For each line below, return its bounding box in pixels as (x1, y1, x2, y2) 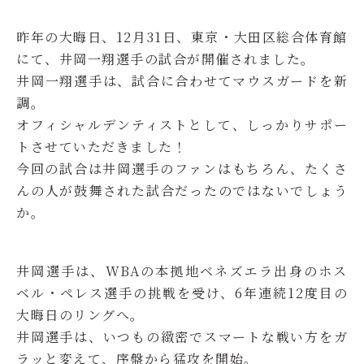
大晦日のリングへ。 (16, 305, 145, 324)
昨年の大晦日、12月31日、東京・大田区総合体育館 (16, 28, 348, 46)
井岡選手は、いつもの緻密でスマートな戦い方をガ (16, 327, 348, 346)
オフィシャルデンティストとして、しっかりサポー (16, 115, 348, 134)
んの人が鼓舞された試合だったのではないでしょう (16, 181, 348, 200)
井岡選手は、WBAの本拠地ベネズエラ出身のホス (16, 262, 348, 280)
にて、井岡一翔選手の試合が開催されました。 (16, 50, 315, 68)
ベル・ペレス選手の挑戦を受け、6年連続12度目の (16, 284, 348, 302)
